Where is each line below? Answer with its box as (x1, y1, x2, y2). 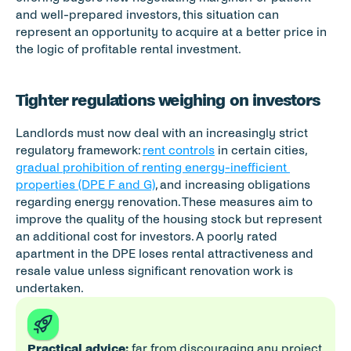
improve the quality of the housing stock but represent (16, 212, 322, 226)
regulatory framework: (16, 143, 143, 157)
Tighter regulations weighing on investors (16, 92, 320, 109)
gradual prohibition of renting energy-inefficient (16, 161, 287, 174)
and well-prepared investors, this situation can (16, 8, 279, 21)
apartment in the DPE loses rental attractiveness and (16, 247, 313, 260)
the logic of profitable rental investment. (16, 42, 241, 56)
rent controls (143, 143, 215, 157)
